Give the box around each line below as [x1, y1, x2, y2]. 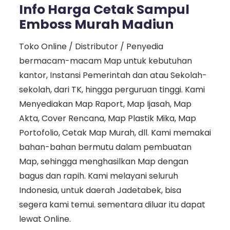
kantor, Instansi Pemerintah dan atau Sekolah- [18, 69, 207, 82]
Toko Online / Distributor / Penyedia [18, 41, 163, 53]
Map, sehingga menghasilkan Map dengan [18, 156, 188, 168]
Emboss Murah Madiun [18, 15, 174, 34]
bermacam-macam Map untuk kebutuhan [18, 55, 192, 67]
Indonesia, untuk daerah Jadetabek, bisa [18, 184, 181, 197]
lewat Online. [18, 213, 71, 225]
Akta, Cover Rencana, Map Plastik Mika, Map [18, 112, 196, 125]
